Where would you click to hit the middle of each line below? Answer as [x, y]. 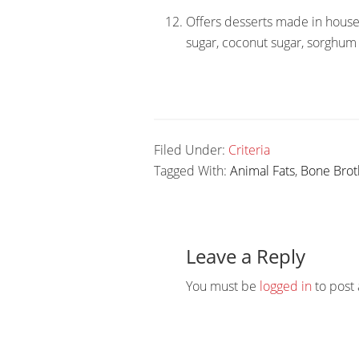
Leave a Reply [246, 256]
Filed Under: [191, 150]
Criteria [249, 150]
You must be [223, 286]
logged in [286, 286]
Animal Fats [262, 171]
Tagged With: [192, 171]
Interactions [214, 248]
